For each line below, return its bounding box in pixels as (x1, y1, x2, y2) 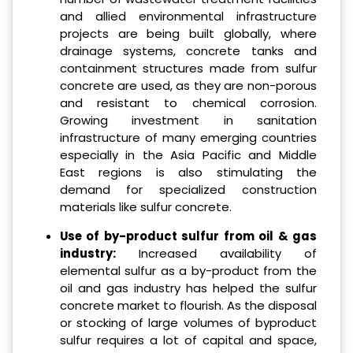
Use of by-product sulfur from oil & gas (59, 227, 317, 244)
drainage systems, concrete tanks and (59, 43, 317, 60)
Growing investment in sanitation (59, 112, 317, 129)
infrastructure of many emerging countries (59, 129, 317, 147)
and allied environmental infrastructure (59, 8, 317, 25)
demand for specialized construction (59, 181, 317, 199)
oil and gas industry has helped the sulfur (59, 279, 317, 296)
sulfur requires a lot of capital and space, (59, 331, 317, 348)
